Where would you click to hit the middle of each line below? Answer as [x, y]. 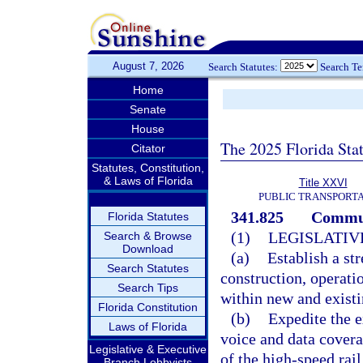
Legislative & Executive [148, 349]
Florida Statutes [148, 216]
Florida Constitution [148, 307]
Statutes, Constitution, [148, 168]
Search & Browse [148, 236]
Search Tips [148, 288]
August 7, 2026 [148, 66]
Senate [148, 109]
